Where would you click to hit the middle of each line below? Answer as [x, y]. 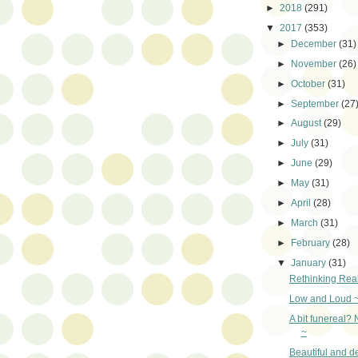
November [315, 64]
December [315, 44]
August [308, 123]
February [312, 243]
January [310, 263]
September [316, 103]
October [310, 84]
